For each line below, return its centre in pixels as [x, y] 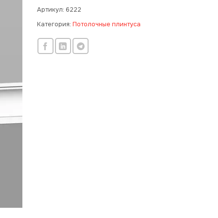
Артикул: [51, 10]
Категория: [54, 24]
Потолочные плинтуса [106, 24]
